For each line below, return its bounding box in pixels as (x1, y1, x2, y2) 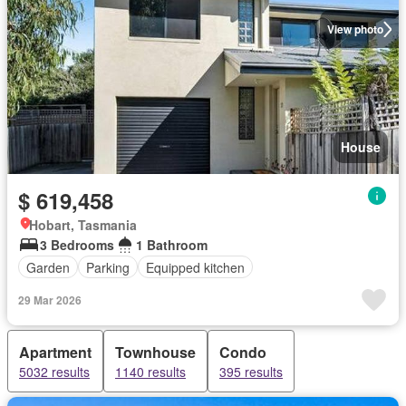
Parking (86, 257, 130, 276)
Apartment (19, 342, 92, 362)
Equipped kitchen (146, 257, 245, 276)
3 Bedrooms (40, 236, 114, 254)
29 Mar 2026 (18, 292, 82, 308)
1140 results (115, 362, 186, 381)
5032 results (19, 362, 90, 381)
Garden (26, 257, 70, 276)
